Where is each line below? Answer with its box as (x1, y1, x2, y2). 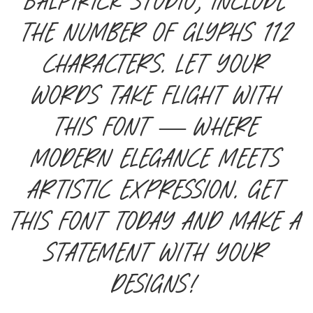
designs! (112, 267, 201, 299)
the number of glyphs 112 (21, 15, 292, 48)
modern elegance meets (31, 141, 282, 173)
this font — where (54, 110, 259, 142)
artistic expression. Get (29, 173, 284, 205)
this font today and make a (10, 204, 303, 236)
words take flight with (32, 78, 281, 110)
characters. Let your (45, 47, 268, 79)
